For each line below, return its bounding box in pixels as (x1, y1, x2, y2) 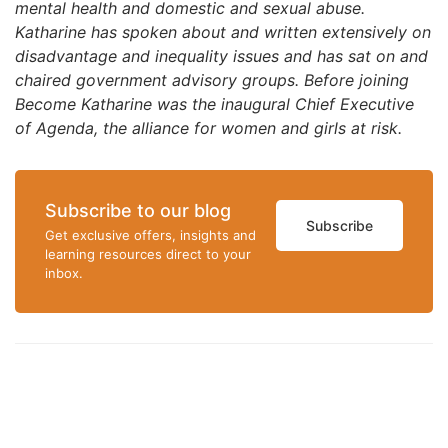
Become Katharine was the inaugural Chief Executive (15, 94, 414, 114)
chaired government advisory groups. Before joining (15, 70, 409, 90)
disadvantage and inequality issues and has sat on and (15, 46, 428, 66)
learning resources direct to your (45, 246, 251, 262)
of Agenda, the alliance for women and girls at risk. (15, 118, 402, 138)
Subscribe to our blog (45, 200, 231, 221)
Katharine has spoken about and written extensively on (15, 22, 431, 42)
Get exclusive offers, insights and (45, 227, 256, 243)
